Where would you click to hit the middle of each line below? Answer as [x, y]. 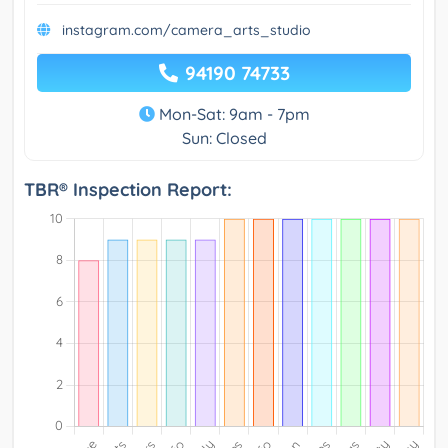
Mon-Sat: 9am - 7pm [232, 114]
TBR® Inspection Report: [128, 190]
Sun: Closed [224, 138]
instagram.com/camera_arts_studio [186, 30]
